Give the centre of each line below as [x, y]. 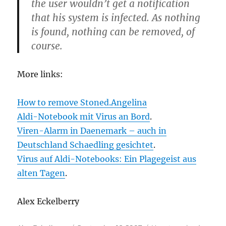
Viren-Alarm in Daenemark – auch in [92, 131]
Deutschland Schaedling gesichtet [86, 145]
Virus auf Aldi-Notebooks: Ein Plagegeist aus [107, 159]
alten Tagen [41, 173]
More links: [40, 74]
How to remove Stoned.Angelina [82, 103]
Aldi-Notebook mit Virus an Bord [84, 117]
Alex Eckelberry [48, 202]
